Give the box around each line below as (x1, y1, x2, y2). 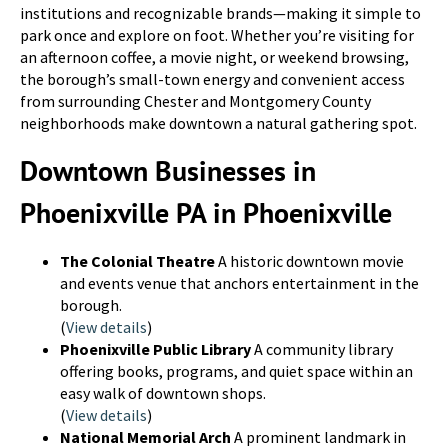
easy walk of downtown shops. (60, 383, 266, 403)
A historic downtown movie (215, 251, 404, 271)
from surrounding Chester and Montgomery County (20, 91, 371, 111)
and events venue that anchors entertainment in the (60, 273, 419, 293)
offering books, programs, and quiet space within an (60, 361, 413, 381)
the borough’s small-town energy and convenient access (20, 69, 405, 89)
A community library (251, 339, 393, 359)
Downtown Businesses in (20, 152, 316, 189)
